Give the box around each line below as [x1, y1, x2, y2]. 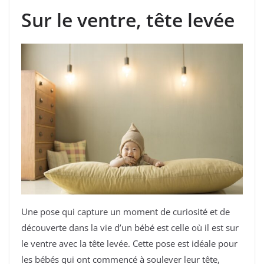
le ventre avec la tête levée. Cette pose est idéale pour [21, 237, 237, 250]
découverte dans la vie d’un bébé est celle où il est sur [21, 222, 239, 234]
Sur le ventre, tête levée [21, 6, 235, 32]
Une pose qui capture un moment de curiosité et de [21, 206, 230, 218]
